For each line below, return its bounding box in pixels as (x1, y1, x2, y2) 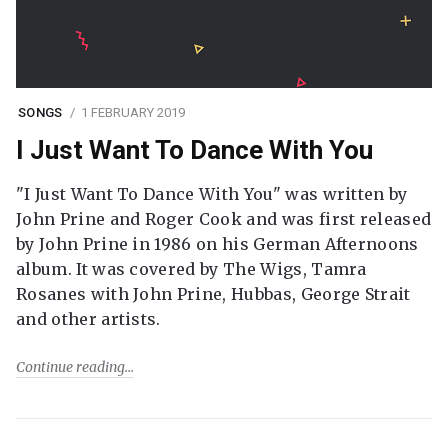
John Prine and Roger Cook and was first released (16, 209, 432, 230)
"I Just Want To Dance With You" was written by (16, 184, 408, 205)
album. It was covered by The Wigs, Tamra (16, 259, 367, 280)
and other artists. (16, 309, 161, 330)
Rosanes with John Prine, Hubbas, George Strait (16, 284, 411, 305)
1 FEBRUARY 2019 (80, 105, 185, 120)
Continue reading (16, 358, 125, 377)
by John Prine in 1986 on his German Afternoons (16, 234, 419, 255)
